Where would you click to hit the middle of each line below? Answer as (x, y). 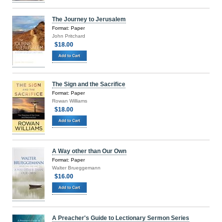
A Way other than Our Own (89, 151)
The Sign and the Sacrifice (89, 84)
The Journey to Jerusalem (89, 20)
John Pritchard (69, 36)
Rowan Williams (70, 101)
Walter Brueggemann (76, 168)
